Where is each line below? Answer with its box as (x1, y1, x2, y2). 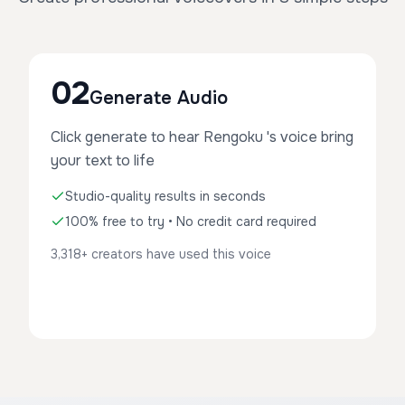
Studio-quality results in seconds (65, 188, 266, 204)
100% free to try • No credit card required (65, 213, 316, 230)
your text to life (51, 151, 155, 170)
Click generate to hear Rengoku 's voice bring (51, 127, 353, 146)
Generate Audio (89, 87, 228, 109)
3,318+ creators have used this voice (51, 246, 271, 262)
